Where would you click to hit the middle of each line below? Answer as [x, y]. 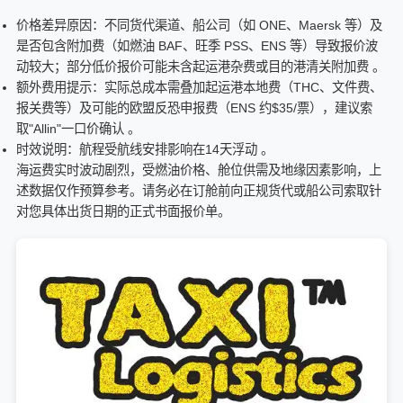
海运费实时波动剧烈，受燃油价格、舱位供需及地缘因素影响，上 [199, 170]
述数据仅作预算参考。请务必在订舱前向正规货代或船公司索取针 [199, 190]
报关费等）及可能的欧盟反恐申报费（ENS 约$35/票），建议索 [194, 107]
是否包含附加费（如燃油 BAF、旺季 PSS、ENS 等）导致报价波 [197, 45]
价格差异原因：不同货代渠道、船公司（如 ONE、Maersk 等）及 [199, 25]
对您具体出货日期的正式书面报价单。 [123, 211]
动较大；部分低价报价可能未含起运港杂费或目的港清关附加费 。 [201, 66]
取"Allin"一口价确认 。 [78, 128]
